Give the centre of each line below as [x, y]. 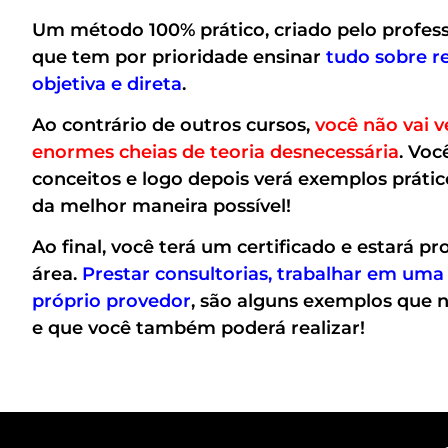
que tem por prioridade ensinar [179, 56]
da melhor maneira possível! [161, 205]
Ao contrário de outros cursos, [173, 124]
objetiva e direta [107, 83]
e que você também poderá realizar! [198, 328]
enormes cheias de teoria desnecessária [215, 151]
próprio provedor [111, 301]
